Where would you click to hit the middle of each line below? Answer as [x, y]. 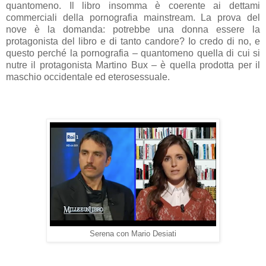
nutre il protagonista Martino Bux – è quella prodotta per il [133, 65]
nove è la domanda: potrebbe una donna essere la [133, 29]
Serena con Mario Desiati [133, 234]
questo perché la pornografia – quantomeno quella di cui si [133, 53]
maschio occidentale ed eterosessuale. [88, 77]
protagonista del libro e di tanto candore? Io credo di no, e [133, 41]
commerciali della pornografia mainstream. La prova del [133, 17]
